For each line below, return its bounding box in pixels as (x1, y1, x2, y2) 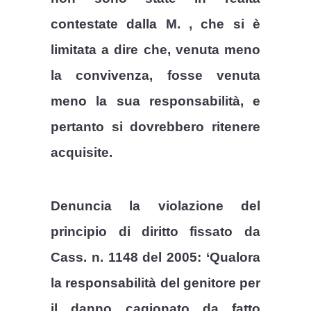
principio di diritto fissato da (51, 224, 260, 239)
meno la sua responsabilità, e (51, 94, 260, 109)
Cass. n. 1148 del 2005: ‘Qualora (51, 250, 260, 265)
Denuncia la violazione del (51, 199, 260, 214)
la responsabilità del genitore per (51, 276, 260, 291)
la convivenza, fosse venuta (51, 68, 260, 83)
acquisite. (51, 145, 113, 160)
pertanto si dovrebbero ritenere (51, 119, 260, 135)
